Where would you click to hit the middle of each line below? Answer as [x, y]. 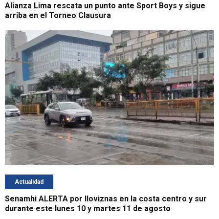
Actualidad [29, 182]
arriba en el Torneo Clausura [58, 15]
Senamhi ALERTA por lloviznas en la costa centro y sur [106, 199]
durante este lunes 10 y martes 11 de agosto [88, 209]
